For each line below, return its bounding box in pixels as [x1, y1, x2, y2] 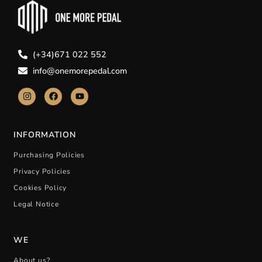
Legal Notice [13, 199, 59, 209]
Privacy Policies [13, 166, 71, 176]
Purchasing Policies [13, 150, 85, 160]
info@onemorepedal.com [33, 64, 127, 77]
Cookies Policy [13, 182, 67, 192]
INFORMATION [13, 129, 77, 140]
